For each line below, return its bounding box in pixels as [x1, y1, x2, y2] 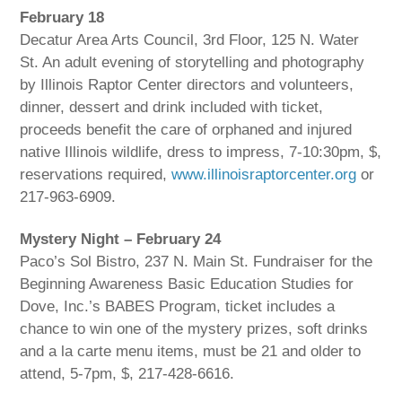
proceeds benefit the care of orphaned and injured [20, 121, 353, 139]
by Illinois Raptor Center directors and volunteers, [20, 76, 354, 94]
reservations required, [20, 166, 172, 184]
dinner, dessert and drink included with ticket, [20, 99, 324, 117]
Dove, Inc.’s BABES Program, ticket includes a [20, 298, 336, 316]
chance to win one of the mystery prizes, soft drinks [20, 320, 369, 338]
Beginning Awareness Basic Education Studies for [20, 275, 354, 293]
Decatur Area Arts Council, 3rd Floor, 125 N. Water [20, 31, 360, 49]
